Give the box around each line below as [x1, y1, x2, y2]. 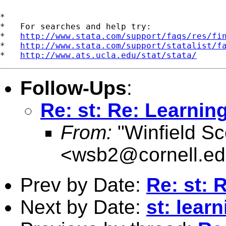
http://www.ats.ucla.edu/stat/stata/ [20, 50, 197, 60]
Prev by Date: [20, 174, 146, 196]
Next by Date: [20, 196, 146, 218]
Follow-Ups [20, 77, 127, 99]
